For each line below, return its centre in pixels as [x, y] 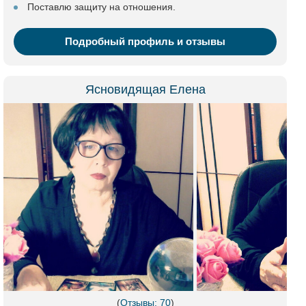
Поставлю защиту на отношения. [101, 7]
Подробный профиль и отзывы [145, 41]
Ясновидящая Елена [145, 89]
